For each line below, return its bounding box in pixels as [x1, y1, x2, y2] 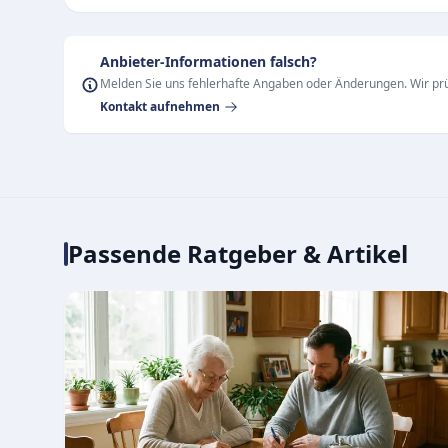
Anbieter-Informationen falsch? [100, 52, 317, 71]
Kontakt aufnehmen [100, 98, 220, 115]
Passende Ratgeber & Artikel [68, 237, 408, 270]
